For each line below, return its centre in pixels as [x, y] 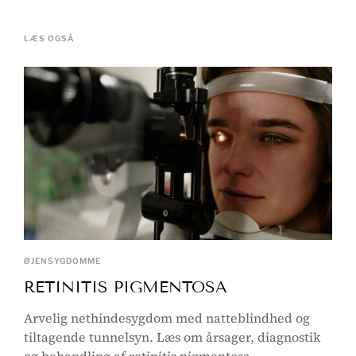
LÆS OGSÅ [49, 38]
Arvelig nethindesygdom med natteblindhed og [167, 317]
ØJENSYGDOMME [62, 260]
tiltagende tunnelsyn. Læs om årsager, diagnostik [172, 337]
